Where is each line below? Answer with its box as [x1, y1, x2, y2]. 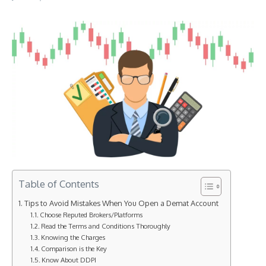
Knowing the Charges [41, 232, 106, 242]
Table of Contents [18, 177, 99, 190]
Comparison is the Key [41, 243, 107, 253]
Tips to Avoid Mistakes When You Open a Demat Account [24, 198, 218, 208]
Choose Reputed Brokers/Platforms [40, 210, 143, 219]
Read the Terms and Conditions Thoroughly [41, 221, 171, 230]
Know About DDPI [42, 255, 97, 264]
